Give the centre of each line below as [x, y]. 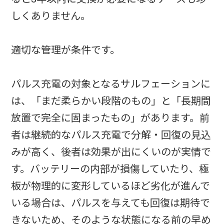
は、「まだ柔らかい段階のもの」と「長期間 [111, 101]
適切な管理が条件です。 [66, 50]
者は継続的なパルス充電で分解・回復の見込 [111, 135]
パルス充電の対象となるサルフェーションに [111, 84]
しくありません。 [51, 16]
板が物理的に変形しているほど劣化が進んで [111, 186]
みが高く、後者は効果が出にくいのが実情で [111, 152]
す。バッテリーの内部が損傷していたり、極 [110, 169]
